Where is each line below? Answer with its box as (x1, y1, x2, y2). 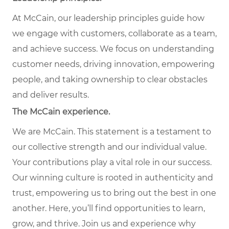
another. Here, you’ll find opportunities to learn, (12, 203, 205, 214)
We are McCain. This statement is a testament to (12, 127, 211, 137)
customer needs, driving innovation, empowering (12, 59, 215, 70)
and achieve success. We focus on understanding (12, 44, 214, 54)
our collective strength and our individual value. (12, 142, 207, 152)
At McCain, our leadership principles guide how (12, 13, 204, 24)
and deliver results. (12, 90, 89, 100)
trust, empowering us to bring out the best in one (12, 188, 216, 198)
